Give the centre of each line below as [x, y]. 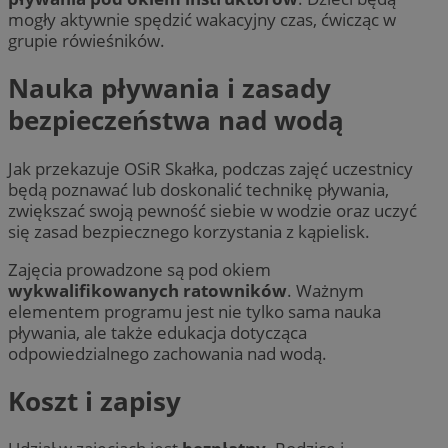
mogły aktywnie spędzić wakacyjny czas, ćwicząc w [202, 19]
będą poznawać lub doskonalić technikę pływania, [198, 189]
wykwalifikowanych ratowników [147, 290]
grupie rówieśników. [86, 40]
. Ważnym [325, 290]
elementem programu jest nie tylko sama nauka [194, 311]
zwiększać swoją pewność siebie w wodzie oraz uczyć [212, 210]
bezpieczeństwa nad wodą [176, 120]
